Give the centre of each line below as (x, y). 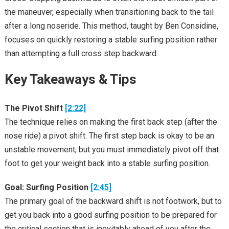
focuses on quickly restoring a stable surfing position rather (111, 39)
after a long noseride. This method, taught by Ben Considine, (111, 26)
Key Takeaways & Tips (70, 79)
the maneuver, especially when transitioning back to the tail (109, 12)
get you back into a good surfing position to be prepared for (110, 215)
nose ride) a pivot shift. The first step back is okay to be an (109, 135)
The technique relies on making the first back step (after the (111, 122)
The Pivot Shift (35, 108)
